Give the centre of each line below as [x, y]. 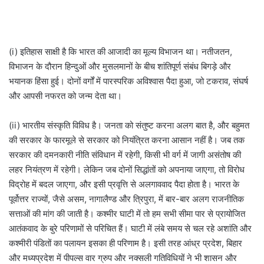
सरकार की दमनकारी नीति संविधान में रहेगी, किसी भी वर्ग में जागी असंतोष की [125, 155]
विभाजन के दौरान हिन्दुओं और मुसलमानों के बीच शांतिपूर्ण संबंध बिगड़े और [120, 67]
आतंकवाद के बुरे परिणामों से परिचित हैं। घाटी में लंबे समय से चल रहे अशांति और [130, 229]
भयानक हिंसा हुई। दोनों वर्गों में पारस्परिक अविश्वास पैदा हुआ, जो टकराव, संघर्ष [128, 81]
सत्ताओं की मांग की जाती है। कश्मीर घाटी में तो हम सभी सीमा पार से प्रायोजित [127, 214]
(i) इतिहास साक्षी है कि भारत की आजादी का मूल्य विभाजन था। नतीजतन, [121, 52]
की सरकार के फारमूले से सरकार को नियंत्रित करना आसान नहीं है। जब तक [127, 140]
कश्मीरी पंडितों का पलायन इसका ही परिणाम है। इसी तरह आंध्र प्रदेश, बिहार [126, 243]
